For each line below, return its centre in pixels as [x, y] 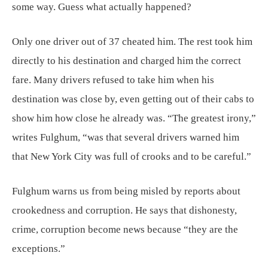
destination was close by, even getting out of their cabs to [133, 99]
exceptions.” [39, 248]
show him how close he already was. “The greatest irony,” [134, 118]
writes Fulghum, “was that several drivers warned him [126, 137]
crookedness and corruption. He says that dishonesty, [124, 210]
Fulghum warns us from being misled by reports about [126, 191]
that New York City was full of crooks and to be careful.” [132, 156]
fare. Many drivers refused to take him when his [113, 80]
